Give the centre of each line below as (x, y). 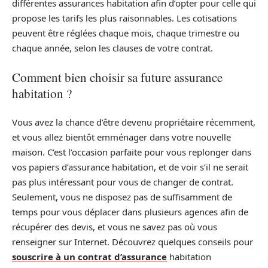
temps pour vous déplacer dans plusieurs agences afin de (130, 212)
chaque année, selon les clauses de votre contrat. (112, 48)
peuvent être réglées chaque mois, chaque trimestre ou (126, 33)
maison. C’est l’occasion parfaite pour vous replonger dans (132, 152)
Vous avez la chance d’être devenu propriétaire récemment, (134, 122)
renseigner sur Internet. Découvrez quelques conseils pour (133, 242)
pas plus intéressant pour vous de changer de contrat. (123, 182)
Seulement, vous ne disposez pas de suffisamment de (122, 197)
